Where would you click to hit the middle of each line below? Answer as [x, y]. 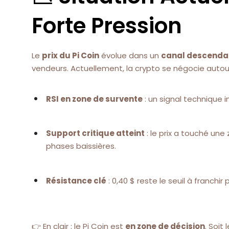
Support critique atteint [95, 133]
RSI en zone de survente [94, 99]
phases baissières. [81, 146]
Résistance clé [76, 180]
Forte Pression [107, 26]
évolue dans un [130, 56]
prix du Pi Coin [71, 56]
